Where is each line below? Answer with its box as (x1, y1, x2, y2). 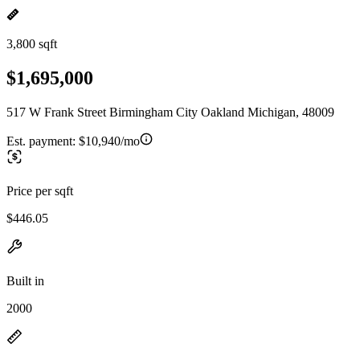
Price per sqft (6, 183, 73, 198)
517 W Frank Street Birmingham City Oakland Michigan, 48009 (6, 104, 334, 119)
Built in (6, 273, 44, 288)
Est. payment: (6, 133, 79, 148)
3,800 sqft (6, 37, 57, 51)
